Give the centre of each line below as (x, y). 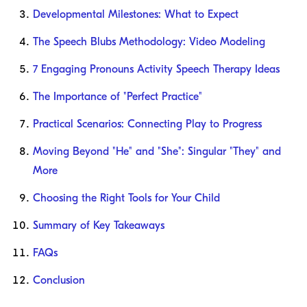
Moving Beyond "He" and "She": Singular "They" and (157, 151)
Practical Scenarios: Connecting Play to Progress (147, 124)
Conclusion (59, 280)
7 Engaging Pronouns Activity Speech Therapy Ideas (156, 69)
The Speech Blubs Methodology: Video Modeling (149, 41)
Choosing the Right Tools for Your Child (126, 198)
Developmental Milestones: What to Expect (136, 14)
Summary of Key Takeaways (99, 225)
